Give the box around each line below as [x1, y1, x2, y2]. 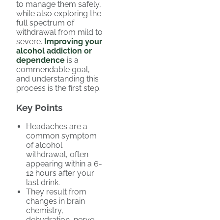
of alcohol [26, 140, 62, 150]
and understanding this [16, 74, 99, 83]
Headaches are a [26, 122, 87, 132]
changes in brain [26, 196, 85, 206]
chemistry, [26, 206, 63, 216]
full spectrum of [16, 18, 74, 27]
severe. [16, 37, 44, 46]
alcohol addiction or [16, 46, 92, 55]
